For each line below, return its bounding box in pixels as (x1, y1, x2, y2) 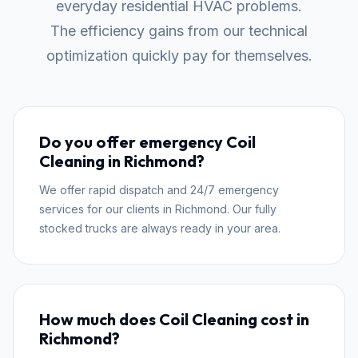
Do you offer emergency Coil (39, 132, 256, 153)
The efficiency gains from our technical (50, 22, 308, 40)
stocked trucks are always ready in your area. (39, 221, 280, 236)
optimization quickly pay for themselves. (46, 47, 312, 65)
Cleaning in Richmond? (39, 151, 205, 172)
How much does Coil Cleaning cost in (39, 309, 309, 330)
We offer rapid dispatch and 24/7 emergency (39, 183, 279, 197)
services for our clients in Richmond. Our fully (39, 202, 276, 217)
